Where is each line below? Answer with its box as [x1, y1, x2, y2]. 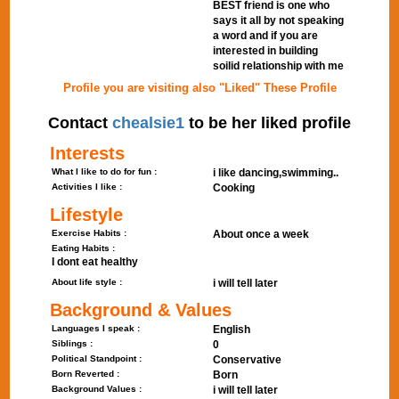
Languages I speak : [52, 323, 141, 333]
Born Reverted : [52, 369, 120, 379]
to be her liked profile [184, 114, 351, 132]
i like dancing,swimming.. [213, 167, 338, 179]
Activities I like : [52, 182, 123, 191]
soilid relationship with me [213, 60, 344, 72]
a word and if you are [213, 29, 318, 42]
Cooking [213, 182, 255, 194]
